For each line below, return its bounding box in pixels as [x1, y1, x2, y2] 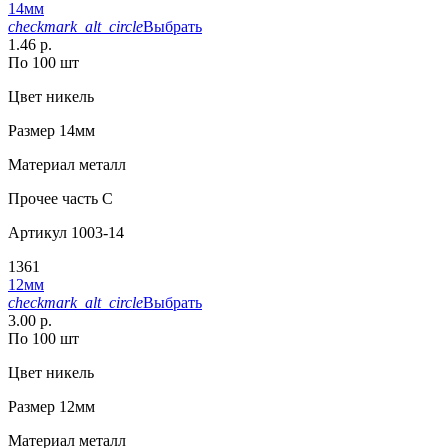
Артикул [8, 223, 67, 241]
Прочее [8, 189, 58, 207]
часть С [58, 189, 113, 207]
